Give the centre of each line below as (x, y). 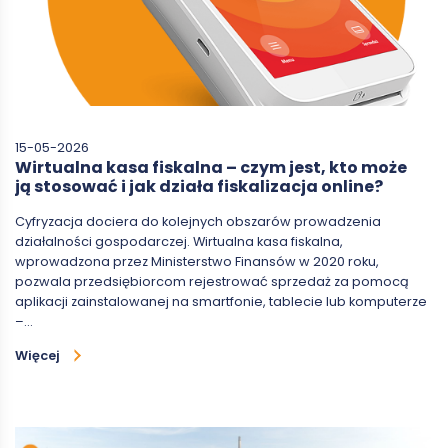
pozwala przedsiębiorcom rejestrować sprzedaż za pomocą (212, 281)
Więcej (37, 355)
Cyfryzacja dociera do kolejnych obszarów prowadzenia (198, 221)
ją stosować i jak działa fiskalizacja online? (199, 186)
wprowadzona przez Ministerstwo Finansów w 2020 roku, (197, 261)
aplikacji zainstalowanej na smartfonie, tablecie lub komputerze (221, 301)
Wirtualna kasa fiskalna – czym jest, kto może (211, 167)
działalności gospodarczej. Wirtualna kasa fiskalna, (179, 241)
